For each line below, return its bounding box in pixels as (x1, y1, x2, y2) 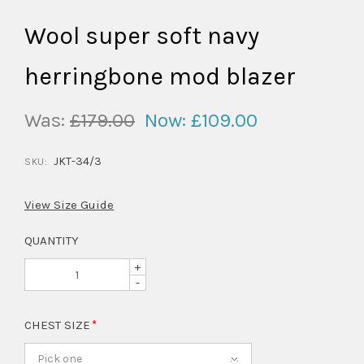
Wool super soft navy (24, 21, 259, 51)
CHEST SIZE (24, 318, 93, 333)
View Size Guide (24, 197, 114, 213)
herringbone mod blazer (24, 62, 296, 92)
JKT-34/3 (54, 154, 102, 169)
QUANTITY (24, 233, 79, 249)
